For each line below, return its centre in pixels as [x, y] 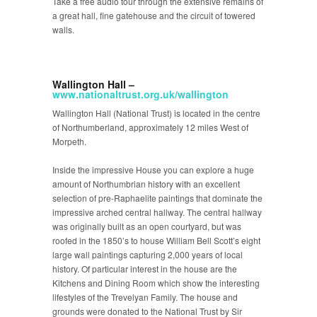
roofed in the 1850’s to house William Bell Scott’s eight [156, 240]
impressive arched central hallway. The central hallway [157, 212]
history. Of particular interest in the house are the [145, 269]
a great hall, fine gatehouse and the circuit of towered [154, 15]
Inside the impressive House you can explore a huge [153, 169]
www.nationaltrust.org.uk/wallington [140, 94]
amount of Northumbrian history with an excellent [146, 184]
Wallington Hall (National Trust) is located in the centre [156, 113]
